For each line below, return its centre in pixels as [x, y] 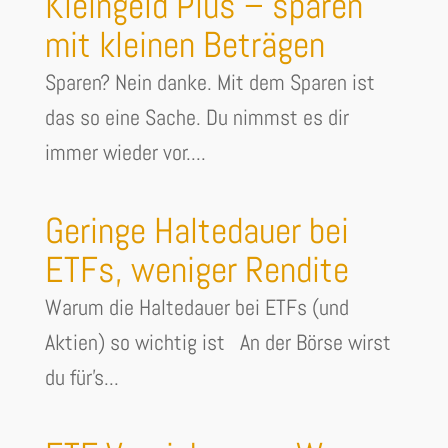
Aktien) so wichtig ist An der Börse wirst [217, 342]
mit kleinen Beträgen [184, 45]
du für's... [81, 377]
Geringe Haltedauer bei [196, 231]
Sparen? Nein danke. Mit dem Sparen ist [209, 82]
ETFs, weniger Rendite [196, 270]
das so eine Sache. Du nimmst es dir [196, 117]
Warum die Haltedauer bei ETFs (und [196, 307]
